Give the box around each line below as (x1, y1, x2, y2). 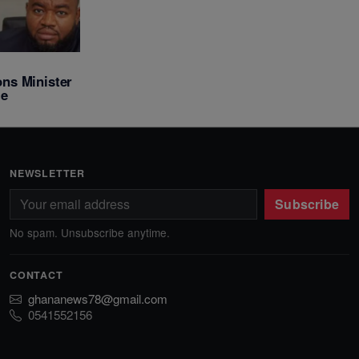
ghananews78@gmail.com (28, 290, 167, 308)
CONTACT (10, 268, 63, 283)
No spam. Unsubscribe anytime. (10, 224, 170, 241)
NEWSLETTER (10, 166, 85, 180)
